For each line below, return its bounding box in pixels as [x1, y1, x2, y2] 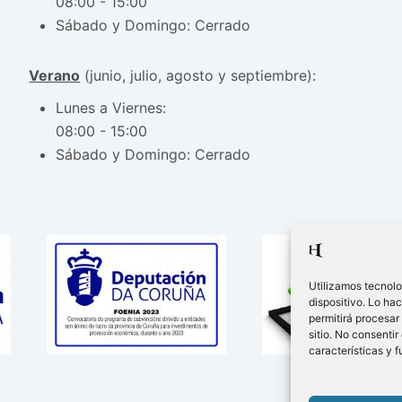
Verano [29, 66, 81, 84]
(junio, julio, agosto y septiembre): [80, 66, 317, 84]
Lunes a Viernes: [56, 98, 167, 117]
